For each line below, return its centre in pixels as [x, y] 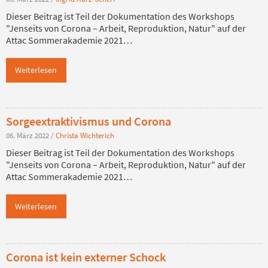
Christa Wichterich [85, 135]
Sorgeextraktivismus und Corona [90, 121]
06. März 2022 [28, 135]
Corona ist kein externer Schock [86, 257]
